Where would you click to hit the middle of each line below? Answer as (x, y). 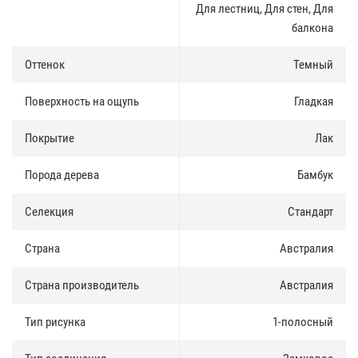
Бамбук (315, 175)
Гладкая (314, 101)
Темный (313, 64)
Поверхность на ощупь (82, 101)
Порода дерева (62, 175)
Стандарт (310, 211)
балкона (312, 28)
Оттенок (45, 64)
